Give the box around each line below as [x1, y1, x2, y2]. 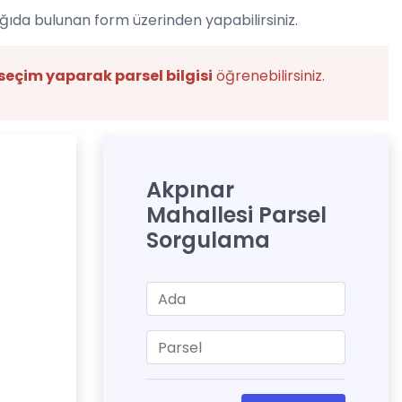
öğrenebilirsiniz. [213, 66, 325, 86]
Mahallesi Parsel [146, 200, 327, 230]
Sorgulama [146, 225, 270, 255]
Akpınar [146, 175, 234, 205]
